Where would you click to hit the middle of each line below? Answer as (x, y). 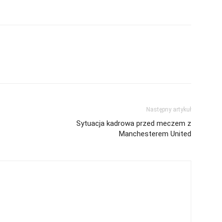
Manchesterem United (155, 134)
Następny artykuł (169, 110)
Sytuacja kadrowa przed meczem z (134, 123)
